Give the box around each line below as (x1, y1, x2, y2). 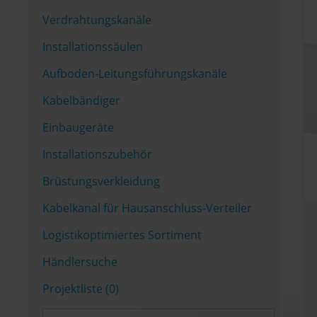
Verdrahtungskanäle (42, 12, 151, 28)
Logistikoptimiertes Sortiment (42, 227, 202, 243)
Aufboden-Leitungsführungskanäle (42, 66, 227, 81)
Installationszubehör (42, 146, 152, 162)
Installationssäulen (42, 39, 143, 54)
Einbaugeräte (42, 120, 114, 135)
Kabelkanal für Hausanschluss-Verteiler (42, 200, 252, 216)
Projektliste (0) (42, 281, 119, 296)
